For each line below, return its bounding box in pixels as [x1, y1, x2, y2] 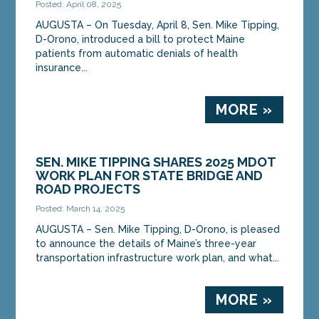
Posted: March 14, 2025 [36, 203, 125, 214]
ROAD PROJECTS [36, 181, 141, 197]
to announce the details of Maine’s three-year [36, 237, 257, 249]
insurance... [36, 61, 88, 73]
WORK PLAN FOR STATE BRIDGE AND [36, 167, 263, 183]
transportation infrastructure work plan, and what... [36, 251, 280, 263]
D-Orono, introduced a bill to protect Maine [36, 33, 246, 45]
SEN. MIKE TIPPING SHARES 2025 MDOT [36, 154, 276, 169]
